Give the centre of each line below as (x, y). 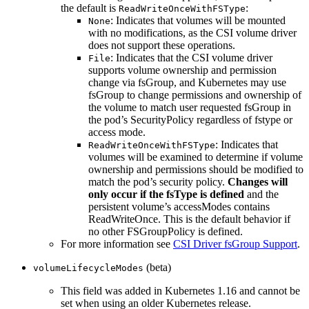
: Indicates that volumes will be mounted (198, 20)
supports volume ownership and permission (182, 70)
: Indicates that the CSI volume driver (191, 57)
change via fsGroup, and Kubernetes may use (187, 82)
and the (261, 194)
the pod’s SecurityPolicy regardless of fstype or (190, 119)
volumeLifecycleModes (88, 268)
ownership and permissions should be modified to (196, 169)
